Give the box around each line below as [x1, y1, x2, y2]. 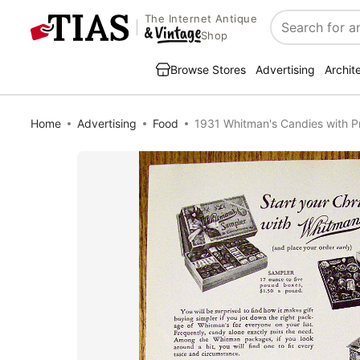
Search [271, 27, 313, 44]
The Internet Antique [144, 12, 258, 26]
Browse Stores [170, 63, 246, 76]
